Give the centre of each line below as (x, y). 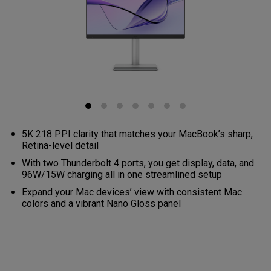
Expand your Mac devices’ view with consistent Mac (132, 192)
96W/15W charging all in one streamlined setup (122, 175)
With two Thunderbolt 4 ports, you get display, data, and (138, 163)
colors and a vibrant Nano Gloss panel (101, 204)
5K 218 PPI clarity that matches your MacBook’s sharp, (137, 134)
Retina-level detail (60, 145)
